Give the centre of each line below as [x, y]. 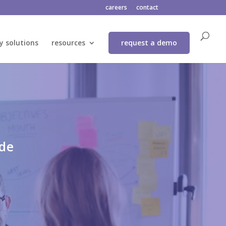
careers [116, 7]
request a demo [149, 43]
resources [68, 43]
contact [147, 7]
